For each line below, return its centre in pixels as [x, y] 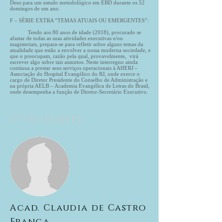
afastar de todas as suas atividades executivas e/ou [66, 38]
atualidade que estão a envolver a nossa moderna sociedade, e [80, 50]
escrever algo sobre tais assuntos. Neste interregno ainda [74, 62]
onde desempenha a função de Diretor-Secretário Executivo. [79, 92]
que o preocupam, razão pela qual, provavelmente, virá [74, 56]
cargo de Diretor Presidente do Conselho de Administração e [79, 80]
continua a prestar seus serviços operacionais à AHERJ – [74, 68]
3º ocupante [47, 119]
